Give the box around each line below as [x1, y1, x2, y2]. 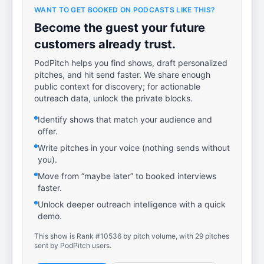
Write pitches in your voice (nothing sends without [38, 143, 230, 153]
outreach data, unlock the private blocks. [34, 93, 193, 103]
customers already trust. [34, 37, 176, 51]
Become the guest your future [34, 21, 205, 35]
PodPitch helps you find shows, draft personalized [34, 58, 227, 68]
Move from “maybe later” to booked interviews [38, 171, 216, 181]
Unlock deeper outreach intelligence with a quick [38, 199, 226, 209]
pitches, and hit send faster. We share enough [34, 70, 210, 80]
